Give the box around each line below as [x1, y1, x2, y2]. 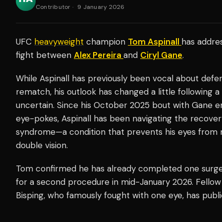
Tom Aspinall [128, 36, 181, 47]
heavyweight [34, 36, 84, 47]
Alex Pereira [74, 49, 123, 60]
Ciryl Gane [140, 49, 182, 60]
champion [84, 36, 128, 47]
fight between [16, 49, 74, 60]
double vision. [16, 139, 68, 151]
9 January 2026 [77, 2, 125, 11]
